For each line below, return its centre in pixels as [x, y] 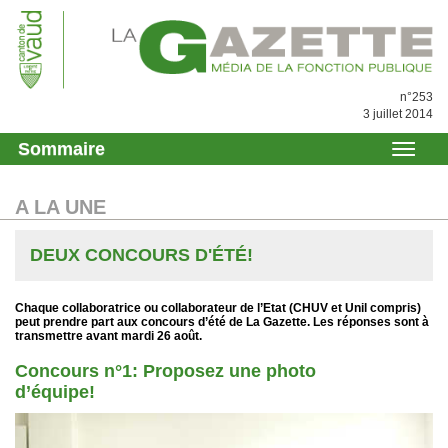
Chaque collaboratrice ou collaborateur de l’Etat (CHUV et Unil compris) [218, 308]
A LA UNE [60, 207]
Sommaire [61, 149]
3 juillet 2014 [398, 114]
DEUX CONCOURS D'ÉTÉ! [141, 255]
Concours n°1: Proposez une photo [165, 371]
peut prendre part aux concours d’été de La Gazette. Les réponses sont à [222, 322]
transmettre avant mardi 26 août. [108, 336]
